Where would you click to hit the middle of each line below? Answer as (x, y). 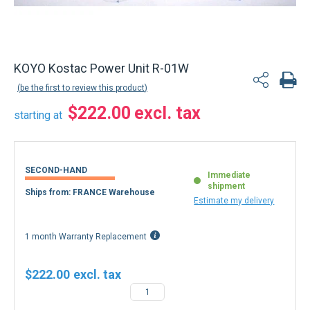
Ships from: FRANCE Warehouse (90, 203)
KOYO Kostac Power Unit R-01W (101, 79)
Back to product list (61, 67)
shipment (227, 197)
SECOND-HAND (56, 181)
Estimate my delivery (234, 212)
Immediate (229, 186)
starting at (38, 126)
